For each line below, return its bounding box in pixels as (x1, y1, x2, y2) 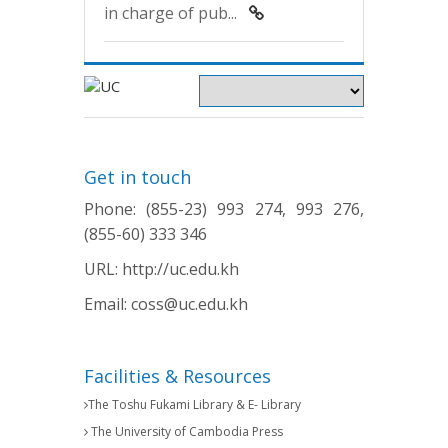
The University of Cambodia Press (88, 422, 283, 440)
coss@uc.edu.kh (131, 292, 248, 315)
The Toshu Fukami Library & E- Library (88, 395, 301, 413)
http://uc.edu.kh (122, 257, 239, 280)
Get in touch (84, 164, 191, 189)
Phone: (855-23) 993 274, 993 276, (84, 197, 364, 220)
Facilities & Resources (84, 363, 271, 388)
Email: (84, 292, 131, 315)
